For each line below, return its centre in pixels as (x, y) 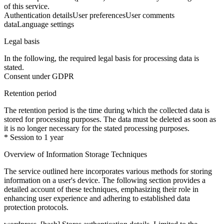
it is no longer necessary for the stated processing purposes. (97, 128)
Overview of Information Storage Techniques (75, 154)
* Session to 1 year (34, 137)
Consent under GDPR (39, 76)
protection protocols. (36, 207)
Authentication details (38, 15)
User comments (150, 15)
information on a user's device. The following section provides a (105, 180)
